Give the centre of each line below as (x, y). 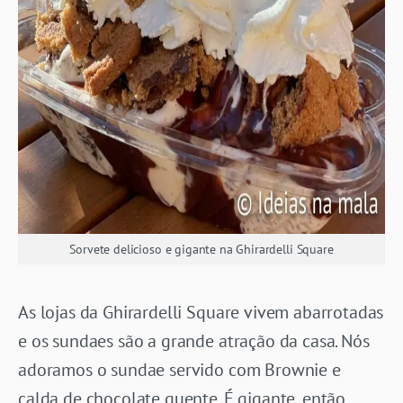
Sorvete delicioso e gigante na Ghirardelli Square (201, 249)
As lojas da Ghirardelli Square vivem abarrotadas (201, 312)
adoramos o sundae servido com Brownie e (179, 369)
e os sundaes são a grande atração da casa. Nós (194, 340)
